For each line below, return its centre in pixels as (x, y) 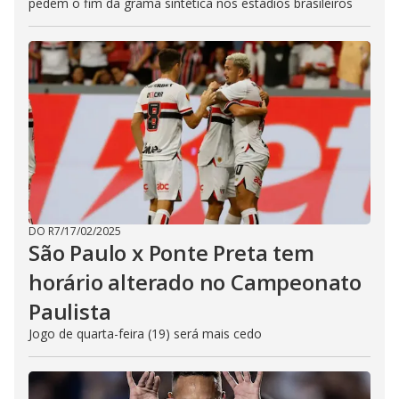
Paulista (70, 312)
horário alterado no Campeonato (195, 282)
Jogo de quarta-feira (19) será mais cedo (145, 334)
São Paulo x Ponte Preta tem (171, 253)
